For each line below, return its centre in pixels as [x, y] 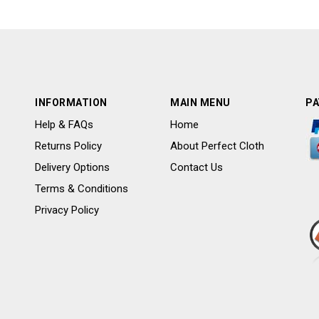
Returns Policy [68, 146]
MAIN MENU [200, 103]
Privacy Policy [67, 210]
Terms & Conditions [82, 189]
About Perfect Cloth [217, 146]
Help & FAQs [64, 125]
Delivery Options [72, 167]
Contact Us [197, 167]
